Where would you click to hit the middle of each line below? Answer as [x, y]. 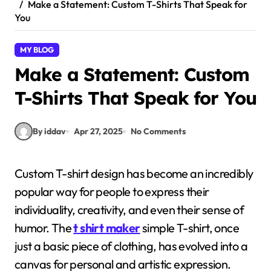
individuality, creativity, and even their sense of [129, 210]
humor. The [44, 228]
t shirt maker [107, 228]
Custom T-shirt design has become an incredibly [19, 173]
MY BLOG [37, 50]
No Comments [158, 131]
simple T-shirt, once [190, 228]
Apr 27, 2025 [98, 131]
